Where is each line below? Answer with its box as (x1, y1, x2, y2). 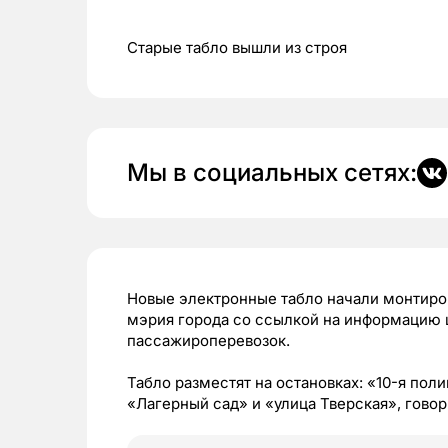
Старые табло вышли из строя (127, 38, 347, 57)
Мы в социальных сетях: (127, 158, 417, 187)
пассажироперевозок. (127, 331, 290, 350)
